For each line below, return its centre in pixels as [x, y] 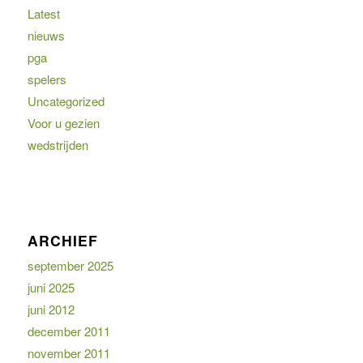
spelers [47, 79]
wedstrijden [58, 144]
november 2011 [68, 352]
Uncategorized [66, 100]
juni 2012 [51, 309]
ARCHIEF [62, 240]
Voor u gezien [63, 122]
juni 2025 [51, 287]
